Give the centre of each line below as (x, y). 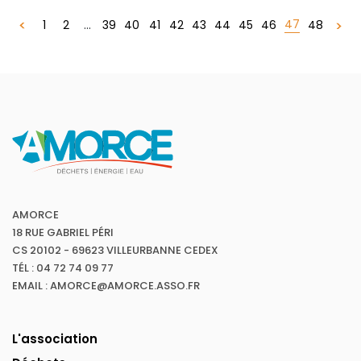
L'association (55, 338)
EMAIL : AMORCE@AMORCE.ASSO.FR (106, 285)
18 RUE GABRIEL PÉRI (63, 232)
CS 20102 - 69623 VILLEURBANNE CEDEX (115, 250)
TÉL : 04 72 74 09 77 (63, 268)
